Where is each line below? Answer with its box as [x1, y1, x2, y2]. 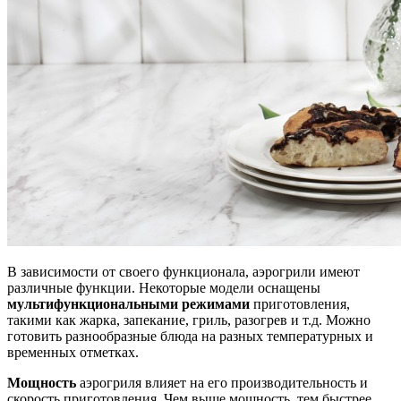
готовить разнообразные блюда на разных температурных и [7, 328, 373, 344]
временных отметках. [7, 344, 139, 360]
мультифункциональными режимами [7, 295, 250, 311]
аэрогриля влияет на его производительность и [76, 374, 368, 390]
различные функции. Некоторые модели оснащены [7, 279, 320, 295]
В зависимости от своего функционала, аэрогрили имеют [7, 263, 360, 279]
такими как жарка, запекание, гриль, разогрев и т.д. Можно [7, 311, 371, 328]
